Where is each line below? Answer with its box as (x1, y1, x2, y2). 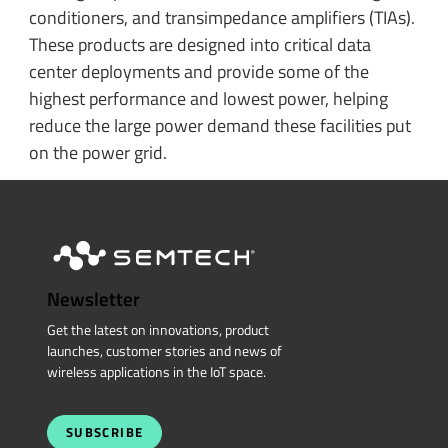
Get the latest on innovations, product (46, 318, 269, 341)
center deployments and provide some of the (28, 57, 369, 85)
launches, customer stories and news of (46, 339, 282, 362)
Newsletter (46, 283, 140, 314)
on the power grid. (28, 138, 167, 166)
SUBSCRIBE (65, 423, 144, 443)
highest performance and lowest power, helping (28, 84, 388, 112)
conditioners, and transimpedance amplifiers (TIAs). (28, 3, 415, 31)
